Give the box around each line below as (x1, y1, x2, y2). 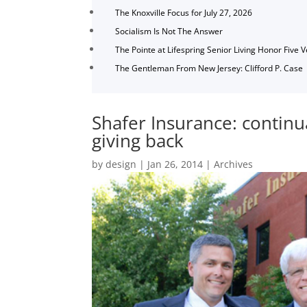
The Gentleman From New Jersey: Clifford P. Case (115, 62, 304, 75)
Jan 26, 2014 (147, 157, 204, 171)
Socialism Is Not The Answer (115, 25, 223, 38)
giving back (92, 127, 184, 153)
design (106, 157, 137, 171)
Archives (214, 157, 254, 171)
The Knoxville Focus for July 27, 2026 (115, 7, 253, 19)
